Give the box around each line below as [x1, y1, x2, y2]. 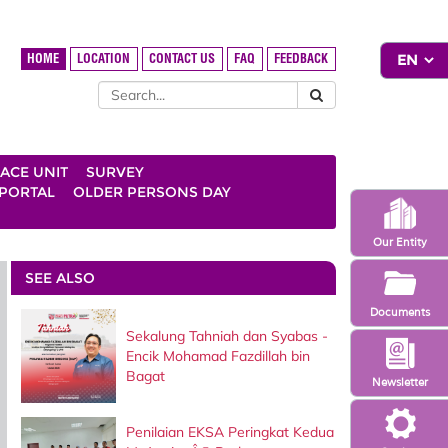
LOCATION [77, 51, 131, 67]
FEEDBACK [274, 51, 329, 67]
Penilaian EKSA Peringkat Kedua [125, 423, 334, 442]
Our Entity [372, 234, 427, 249]
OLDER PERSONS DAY [73, 183, 231, 201]
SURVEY [86, 163, 144, 181]
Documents [369, 304, 430, 319]
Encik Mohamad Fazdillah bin [125, 346, 310, 365]
